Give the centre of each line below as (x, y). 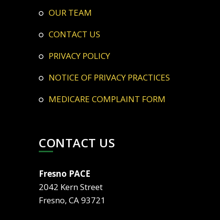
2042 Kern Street (71, 187)
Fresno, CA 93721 (72, 200)
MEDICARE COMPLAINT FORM (111, 99)
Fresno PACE (65, 173)
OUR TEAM (73, 12)
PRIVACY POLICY (82, 55)
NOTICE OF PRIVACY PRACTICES (112, 77)
